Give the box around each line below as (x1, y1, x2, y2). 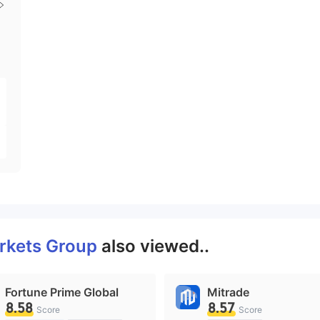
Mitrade (207, 285, 249, 299)
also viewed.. (101, 236, 209, 256)
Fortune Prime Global (5, 285, 119, 299)
